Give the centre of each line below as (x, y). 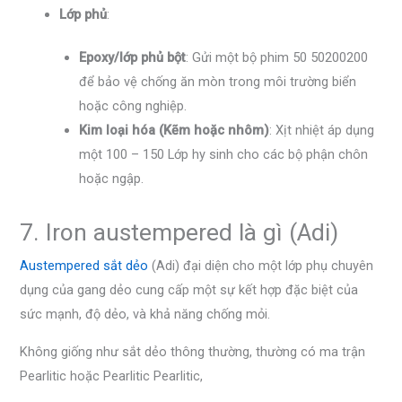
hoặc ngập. (112, 179)
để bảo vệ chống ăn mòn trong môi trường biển (218, 82)
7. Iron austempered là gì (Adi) (179, 233)
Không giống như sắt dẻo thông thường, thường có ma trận (193, 351)
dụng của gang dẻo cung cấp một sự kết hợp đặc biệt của (189, 290)
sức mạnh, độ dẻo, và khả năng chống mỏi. (145, 315)
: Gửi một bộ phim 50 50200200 (277, 58)
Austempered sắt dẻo (84, 266)
